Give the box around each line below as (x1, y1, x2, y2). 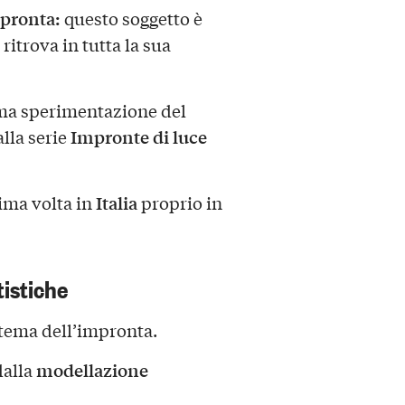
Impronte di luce (70, 123, 207, 149)
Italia (95, 189, 137, 215)
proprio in (137, 190, 222, 214)
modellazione (35, 357, 148, 383)
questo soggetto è (63, 5, 202, 30)
